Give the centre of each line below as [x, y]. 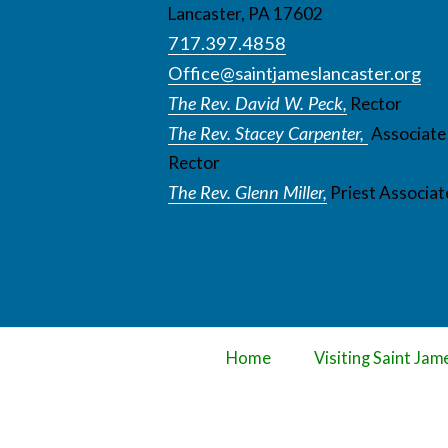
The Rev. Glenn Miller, [247, 192]
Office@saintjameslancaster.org [294, 73]
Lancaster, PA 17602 [245, 14]
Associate [407, 134]
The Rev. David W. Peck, [257, 103]
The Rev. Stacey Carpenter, [268, 133]
